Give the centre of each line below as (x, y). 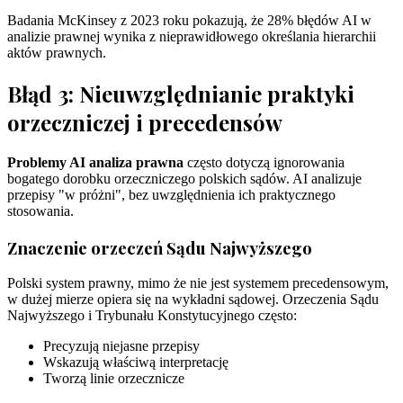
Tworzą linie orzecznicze (114, 379)
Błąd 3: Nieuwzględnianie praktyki (181, 94)
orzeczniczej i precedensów (145, 123)
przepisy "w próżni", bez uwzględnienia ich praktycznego (171, 195)
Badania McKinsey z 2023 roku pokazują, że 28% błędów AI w (189, 21)
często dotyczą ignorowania (264, 162)
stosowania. (40, 211)
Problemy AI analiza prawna (95, 162)
